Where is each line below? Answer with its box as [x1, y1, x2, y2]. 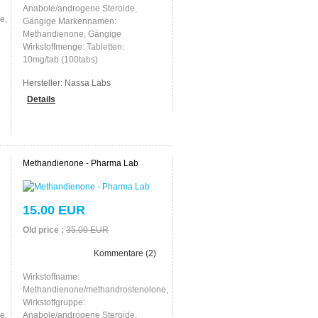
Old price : [22, 224, 64, 235]
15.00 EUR [22, 202, 85, 217]
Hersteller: [22, 77, 65, 88]
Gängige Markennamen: [22, 16, 116, 26]
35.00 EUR [65, 224, 109, 235]
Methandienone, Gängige [22, 28, 121, 39]
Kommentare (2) [93, 248, 156, 258]
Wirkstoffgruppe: [22, 297, 85, 307]
